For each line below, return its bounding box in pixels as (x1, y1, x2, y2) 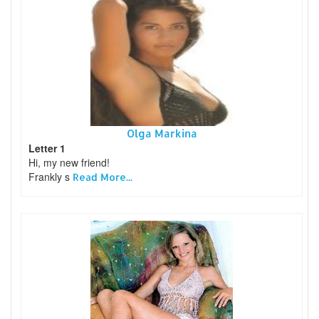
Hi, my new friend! (28, 155, 110, 170)
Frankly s (28, 169, 73, 184)
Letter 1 (28, 141, 66, 156)
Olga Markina (126, 127, 197, 141)
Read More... (73, 171, 132, 184)
